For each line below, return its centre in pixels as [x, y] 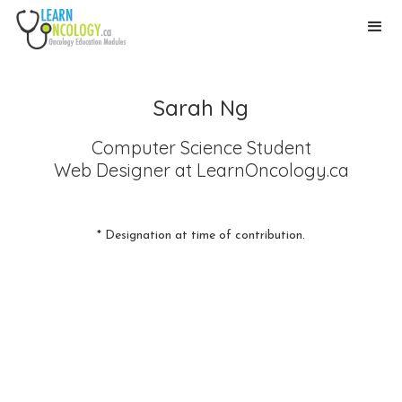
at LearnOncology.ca [259, 170]
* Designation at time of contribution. [201, 236]
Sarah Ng [201, 108]
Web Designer [112, 170]
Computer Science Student [201, 148]
